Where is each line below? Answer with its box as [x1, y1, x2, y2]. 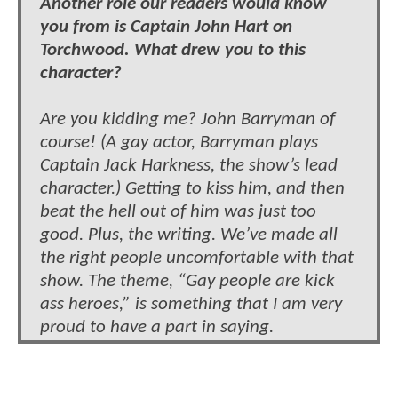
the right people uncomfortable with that [40, 248, 354, 267]
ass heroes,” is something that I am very [40, 294, 342, 314]
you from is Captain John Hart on [40, 17, 292, 36]
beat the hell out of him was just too [40, 202, 316, 221]
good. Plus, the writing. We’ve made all [40, 225, 338, 244]
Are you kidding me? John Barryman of [40, 109, 335, 129]
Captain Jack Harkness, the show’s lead [40, 155, 338, 175]
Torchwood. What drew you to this [40, 40, 306, 60]
